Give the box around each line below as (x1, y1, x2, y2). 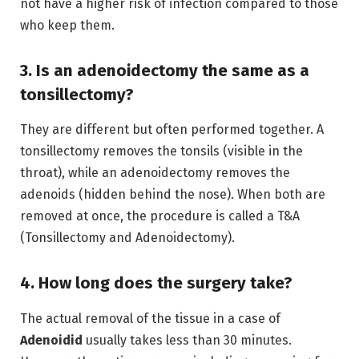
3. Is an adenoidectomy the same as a (20, 61, 309, 81)
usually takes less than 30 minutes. (83, 332, 292, 348)
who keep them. (20, 18, 115, 34)
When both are (237, 187, 325, 203)
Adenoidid (20, 332, 83, 348)
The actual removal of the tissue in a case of (20, 310, 280, 326)
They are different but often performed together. (20, 122, 313, 138)
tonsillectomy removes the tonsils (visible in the (20, 143, 303, 159)
